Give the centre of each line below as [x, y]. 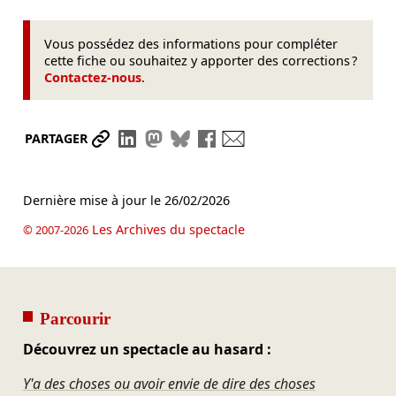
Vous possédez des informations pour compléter [191, 43]
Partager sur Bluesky [266, 138]
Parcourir [75, 318]
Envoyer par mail [305, 138]
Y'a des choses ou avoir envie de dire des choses [169, 383]
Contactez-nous [93, 77]
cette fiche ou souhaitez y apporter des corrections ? [201, 60]
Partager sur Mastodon [247, 138]
